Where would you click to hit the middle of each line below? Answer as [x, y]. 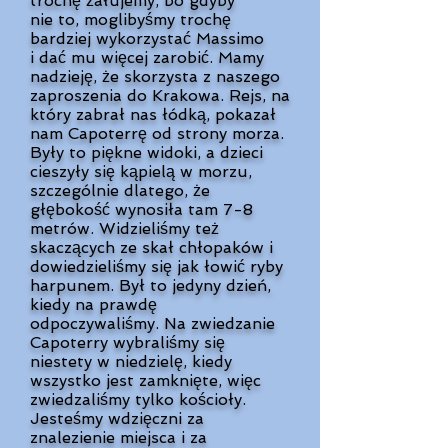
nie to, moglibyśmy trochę [130, 19]
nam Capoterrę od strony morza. [157, 133]
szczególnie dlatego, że [120, 190]
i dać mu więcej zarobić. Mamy [147, 57]
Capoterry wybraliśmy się [127, 342]
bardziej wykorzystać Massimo [147, 38]
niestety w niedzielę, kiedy [131, 361]
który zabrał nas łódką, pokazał [153, 114]
